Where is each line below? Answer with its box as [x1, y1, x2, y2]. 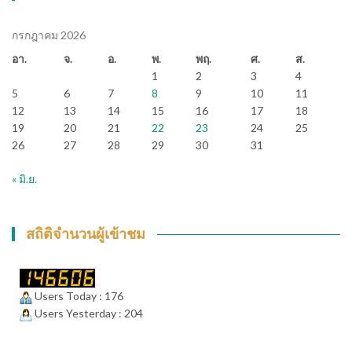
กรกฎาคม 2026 [12, 28, 86, 42]
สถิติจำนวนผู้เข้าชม [26, 225, 146, 243]
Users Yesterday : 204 [32, 306, 143, 321]
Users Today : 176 [32, 289, 123, 303]
